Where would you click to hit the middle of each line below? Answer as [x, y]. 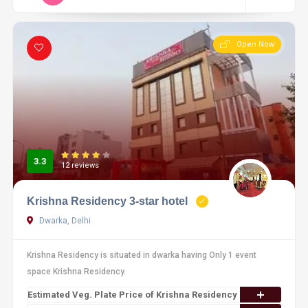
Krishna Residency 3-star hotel [107, 201]
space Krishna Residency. [76, 272]
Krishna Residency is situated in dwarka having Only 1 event [141, 255]
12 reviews [80, 165]
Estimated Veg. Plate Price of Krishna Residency [132, 295]
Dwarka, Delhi [64, 221]
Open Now [256, 44]
